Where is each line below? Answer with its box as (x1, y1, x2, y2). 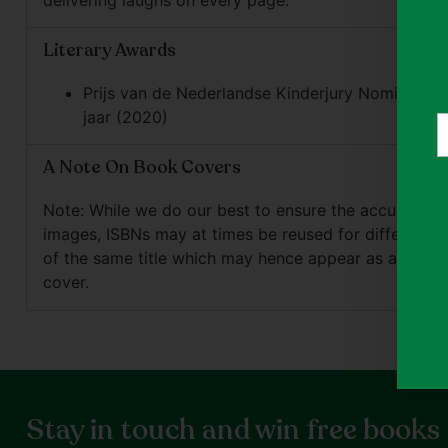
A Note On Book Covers (42, 155, 241, 180)
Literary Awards (42, 38, 176, 63)
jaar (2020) (82, 107, 168, 128)
